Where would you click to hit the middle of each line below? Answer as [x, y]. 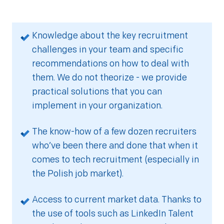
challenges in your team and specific [108, 49]
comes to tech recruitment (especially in [115, 159]
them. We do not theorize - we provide [109, 77]
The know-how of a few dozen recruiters [114, 131]
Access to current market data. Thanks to [117, 199]
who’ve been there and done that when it [115, 145]
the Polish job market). [78, 173]
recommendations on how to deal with [110, 63]
